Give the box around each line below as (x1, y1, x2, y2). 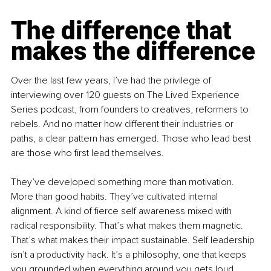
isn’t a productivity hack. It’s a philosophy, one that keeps (11, 249, 249, 261)
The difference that (11, 16, 237, 46)
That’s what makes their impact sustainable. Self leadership (11, 234, 257, 247)
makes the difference (11, 36, 255, 67)
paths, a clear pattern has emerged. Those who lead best (11, 132, 253, 145)
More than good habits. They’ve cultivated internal (11, 191, 220, 203)
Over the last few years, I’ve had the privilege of (11, 74, 214, 87)
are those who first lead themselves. (11, 147, 164, 160)
